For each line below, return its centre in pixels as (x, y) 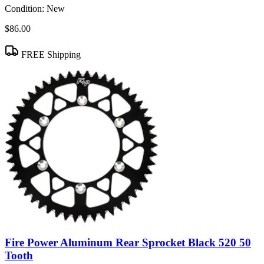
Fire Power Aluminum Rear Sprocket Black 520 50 (128, 242)
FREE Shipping (50, 55)
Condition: (24, 9)
